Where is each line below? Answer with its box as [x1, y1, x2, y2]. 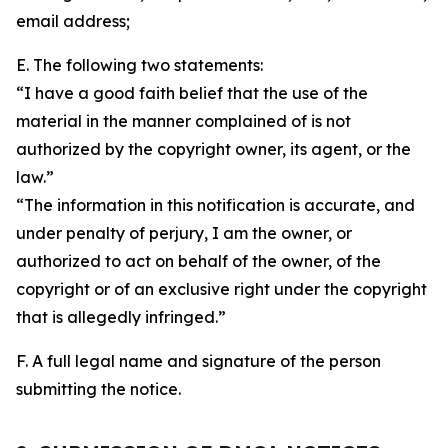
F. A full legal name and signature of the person [16, 351, 381, 371]
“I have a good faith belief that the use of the [16, 83, 368, 103]
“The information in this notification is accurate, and [16, 195, 415, 215]
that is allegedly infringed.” [16, 307, 226, 327]
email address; [16, 11, 130, 31]
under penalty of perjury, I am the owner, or [16, 223, 352, 243]
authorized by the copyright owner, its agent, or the [16, 139, 411, 159]
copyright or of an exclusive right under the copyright [16, 279, 427, 299]
